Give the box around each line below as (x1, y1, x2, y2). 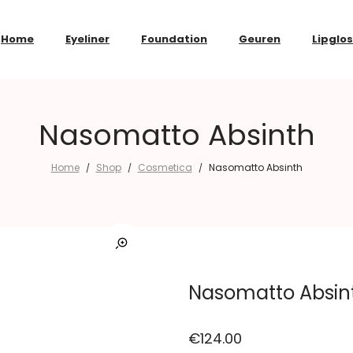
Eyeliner (65, 32, 110, 46)
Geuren (239, 32, 281, 46)
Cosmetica (137, 161, 192, 174)
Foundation (141, 32, 207, 46)
